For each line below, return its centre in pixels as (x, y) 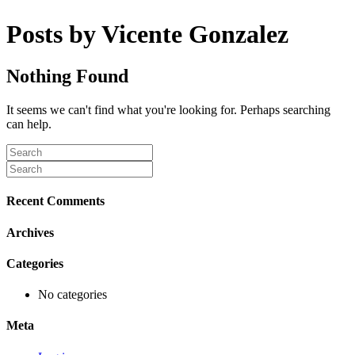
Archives (30, 232)
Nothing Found (67, 76)
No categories (73, 295)
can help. (29, 124)
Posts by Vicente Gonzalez (147, 34)
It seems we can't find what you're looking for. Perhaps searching (168, 110)
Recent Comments (55, 201)
